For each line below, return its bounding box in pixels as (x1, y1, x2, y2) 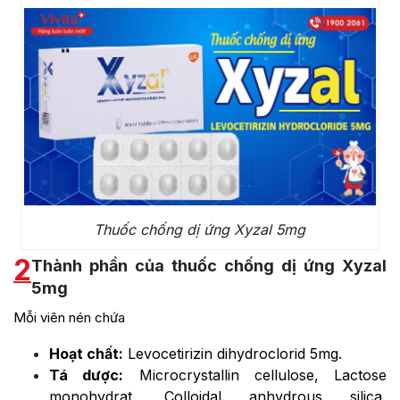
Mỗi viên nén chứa (13, 309, 129, 327)
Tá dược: (49, 366, 124, 385)
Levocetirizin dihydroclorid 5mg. (123, 345, 342, 363)
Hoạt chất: (49, 345, 123, 363)
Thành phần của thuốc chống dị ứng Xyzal (31, 256, 387, 276)
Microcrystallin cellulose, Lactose (123, 366, 387, 385)
